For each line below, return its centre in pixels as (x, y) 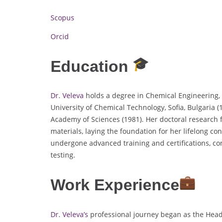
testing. (63, 155)
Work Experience (115, 185)
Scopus (62, 18)
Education (92, 66)
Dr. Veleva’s (69, 214)
